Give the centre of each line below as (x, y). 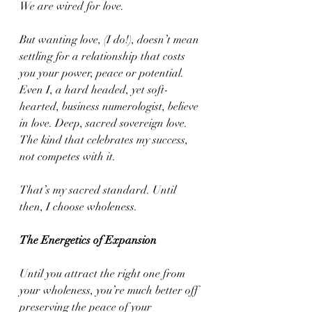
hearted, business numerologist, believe (110, 107)
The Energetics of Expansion (88, 240)
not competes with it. (68, 157)
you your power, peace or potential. (103, 73)
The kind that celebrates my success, (105, 140)
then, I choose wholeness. (78, 207)
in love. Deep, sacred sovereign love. (105, 123)
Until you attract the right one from (104, 274)
